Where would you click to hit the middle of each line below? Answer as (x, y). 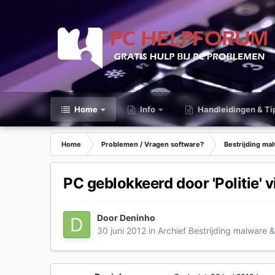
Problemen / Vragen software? (153, 144)
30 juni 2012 (122, 231)
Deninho (138, 218)
